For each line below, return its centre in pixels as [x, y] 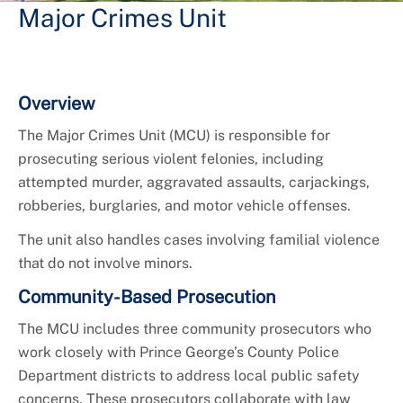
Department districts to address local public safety [189, 375]
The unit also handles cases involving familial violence [199, 239]
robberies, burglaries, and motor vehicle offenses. [184, 205]
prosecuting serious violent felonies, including [171, 158]
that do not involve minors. [105, 263]
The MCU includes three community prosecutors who [195, 328]
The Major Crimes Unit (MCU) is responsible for [174, 135]
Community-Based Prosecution [147, 296]
